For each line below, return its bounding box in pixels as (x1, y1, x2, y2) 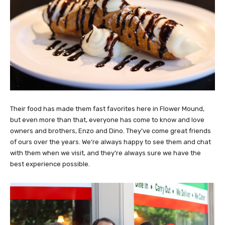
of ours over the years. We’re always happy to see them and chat (10, 138, 211, 146)
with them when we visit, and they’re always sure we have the (10, 149, 201, 157)
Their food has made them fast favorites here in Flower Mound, (10, 104, 204, 113)
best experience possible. (10, 160, 90, 168)
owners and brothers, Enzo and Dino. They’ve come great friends (10, 127, 211, 135)
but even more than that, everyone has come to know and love (10, 116, 204, 124)
